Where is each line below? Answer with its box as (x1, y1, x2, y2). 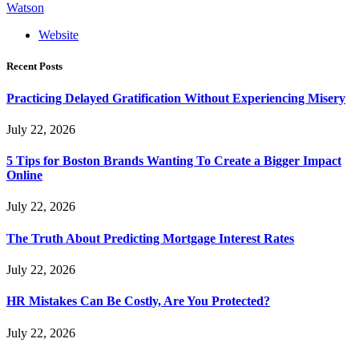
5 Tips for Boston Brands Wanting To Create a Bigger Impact (6, 154, 341, 168)
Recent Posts (6, 60, 63, 73)
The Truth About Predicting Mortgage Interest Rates (6, 231, 294, 245)
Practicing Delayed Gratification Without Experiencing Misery (6, 91, 345, 105)
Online (6, 168, 42, 183)
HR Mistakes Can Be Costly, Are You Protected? (6, 294, 270, 309)
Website (38, 28, 79, 42)
